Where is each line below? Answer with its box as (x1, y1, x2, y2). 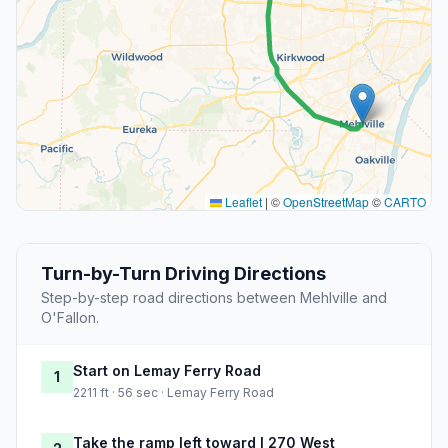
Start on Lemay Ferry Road (73, 362, 261, 380)
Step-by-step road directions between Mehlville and (41, 289, 387, 307)
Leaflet (222, 193, 262, 211)
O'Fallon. (41, 309, 99, 327)
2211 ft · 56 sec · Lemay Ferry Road (73, 385, 274, 401)
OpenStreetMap (283, 193, 369, 211)
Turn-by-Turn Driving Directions (41, 263, 326, 285)
